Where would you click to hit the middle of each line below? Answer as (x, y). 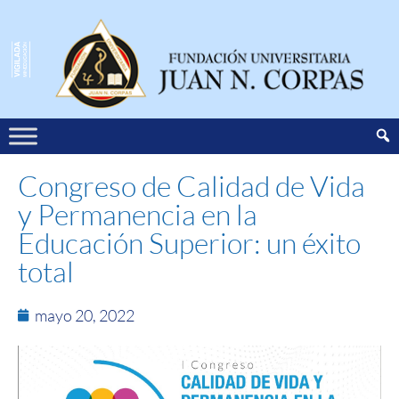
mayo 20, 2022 (85, 315)
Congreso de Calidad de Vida (191, 185)
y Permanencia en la (138, 214)
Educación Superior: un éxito (189, 242)
